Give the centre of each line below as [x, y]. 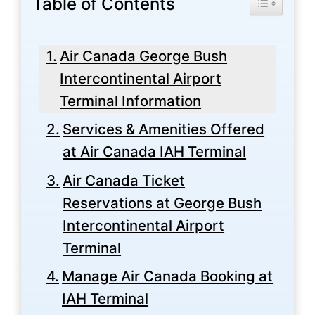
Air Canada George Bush [144, 56]
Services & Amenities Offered [164, 129]
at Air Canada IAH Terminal [155, 152]
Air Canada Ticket [124, 180]
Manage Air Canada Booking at [168, 276]
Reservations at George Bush [162, 202]
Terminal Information [131, 101]
